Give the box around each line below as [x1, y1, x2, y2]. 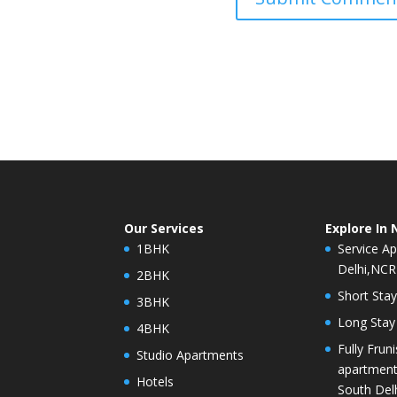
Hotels [136, 372, 175, 390]
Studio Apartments [136, 346, 245, 363]
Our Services [124, 219, 205, 237]
